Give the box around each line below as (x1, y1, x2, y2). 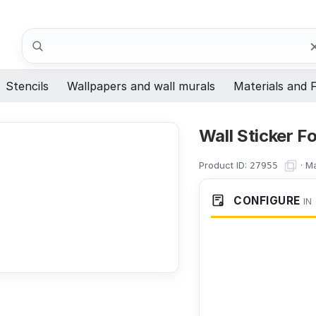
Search (22, 28, 61, 43)
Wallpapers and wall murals (67, 79, 215, 94)
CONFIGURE (230, 194, 300, 208)
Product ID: (198, 159, 250, 171)
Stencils (6, 79, 49, 94)
